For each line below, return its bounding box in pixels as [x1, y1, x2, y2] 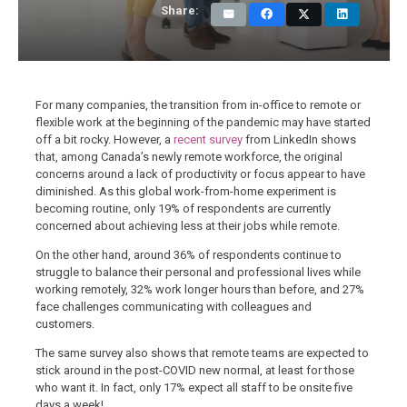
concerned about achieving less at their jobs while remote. [35, 218, 340, 233]
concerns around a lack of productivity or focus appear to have [35, 166, 365, 181]
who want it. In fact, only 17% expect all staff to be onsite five [35, 380, 352, 394]
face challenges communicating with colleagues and [35, 299, 312, 313]
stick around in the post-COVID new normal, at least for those [35, 362, 354, 377]
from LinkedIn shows [243, 132, 356, 146]
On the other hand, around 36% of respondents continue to [35, 247, 342, 262]
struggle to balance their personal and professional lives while [35, 264, 361, 279]
